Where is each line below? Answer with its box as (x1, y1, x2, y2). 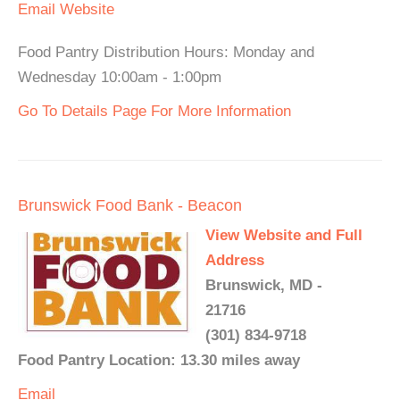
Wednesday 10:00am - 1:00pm (18, 69, 221, 86)
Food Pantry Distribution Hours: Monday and (18, 44, 314, 61)
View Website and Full (205, 227, 362, 244)
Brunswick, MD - (205, 277, 322, 294)
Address (205, 252, 264, 269)
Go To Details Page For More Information (18, 103, 291, 120)
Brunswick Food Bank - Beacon (18, 196, 242, 214)
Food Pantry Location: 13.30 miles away (18, 352, 300, 369)
